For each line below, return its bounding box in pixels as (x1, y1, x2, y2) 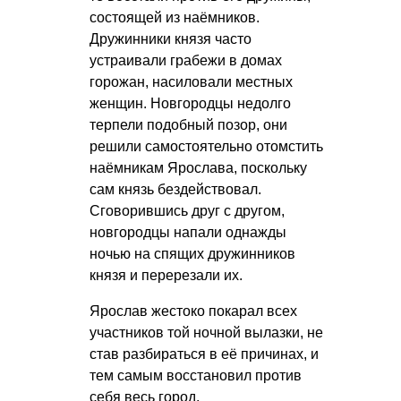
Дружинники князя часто (90, 30, 252, 47)
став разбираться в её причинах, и (90, 346, 319, 362)
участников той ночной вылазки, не (90, 324, 323, 340)
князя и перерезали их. (90, 267, 243, 283)
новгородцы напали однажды (90, 224, 286, 240)
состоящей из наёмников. (90, 9, 260, 25)
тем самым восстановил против (90, 367, 302, 383)
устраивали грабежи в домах (90, 52, 282, 68)
